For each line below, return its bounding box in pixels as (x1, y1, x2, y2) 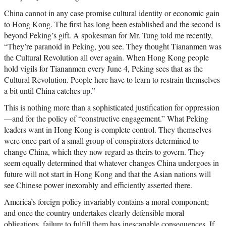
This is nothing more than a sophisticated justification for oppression (4, 102, 219, 113)
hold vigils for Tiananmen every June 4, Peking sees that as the (4, 63, 203, 74)
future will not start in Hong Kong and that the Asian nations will (4, 168, 211, 180)
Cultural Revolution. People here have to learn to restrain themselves (4, 74, 220, 85)
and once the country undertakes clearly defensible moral (4, 207, 184, 218)
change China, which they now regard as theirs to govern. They (4, 146, 205, 157)
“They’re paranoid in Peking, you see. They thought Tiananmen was (4, 41, 221, 52)
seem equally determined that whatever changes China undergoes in (4, 157, 219, 168)
